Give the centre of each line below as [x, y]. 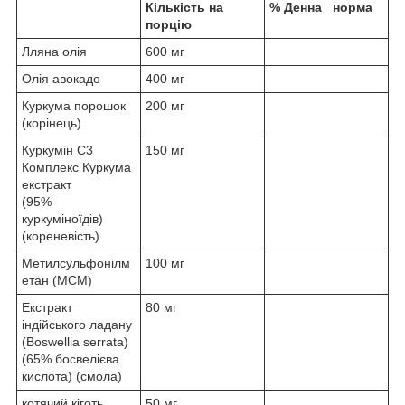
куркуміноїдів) [62, 219]
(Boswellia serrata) [77, 342]
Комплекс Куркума [76, 168]
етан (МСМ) [57, 281]
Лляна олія [54, 52]
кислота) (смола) [72, 377]
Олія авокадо [61, 79]
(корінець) [52, 123]
